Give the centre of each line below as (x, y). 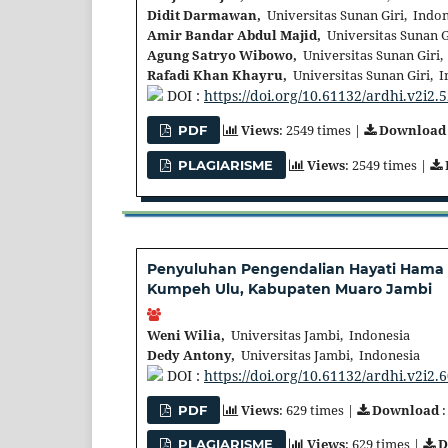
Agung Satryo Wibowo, (222, 55)
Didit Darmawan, (204, 15)
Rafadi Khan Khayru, (217, 75)
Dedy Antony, (191, 354)
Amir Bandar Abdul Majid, (234, 35)
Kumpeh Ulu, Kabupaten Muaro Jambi (289, 288)
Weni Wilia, (186, 334)
